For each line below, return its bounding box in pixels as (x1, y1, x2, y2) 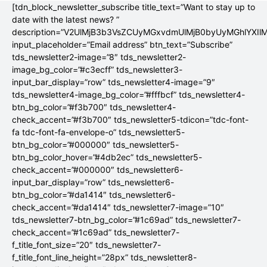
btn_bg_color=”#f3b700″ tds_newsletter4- (12, 102, 176, 113)
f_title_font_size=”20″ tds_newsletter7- (12, 240, 161, 250)
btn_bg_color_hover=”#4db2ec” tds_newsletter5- (12, 152, 202, 163)
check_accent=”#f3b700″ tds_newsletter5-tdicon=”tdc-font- (12, 114, 249, 125)
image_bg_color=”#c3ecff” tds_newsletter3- (12, 64, 182, 75)
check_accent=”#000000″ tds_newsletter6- (12, 164, 183, 175)
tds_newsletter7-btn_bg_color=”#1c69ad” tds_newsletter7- (12, 215, 241, 225)
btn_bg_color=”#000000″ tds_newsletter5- (12, 139, 179, 150)
